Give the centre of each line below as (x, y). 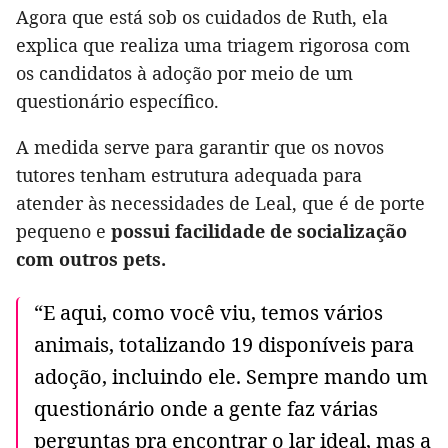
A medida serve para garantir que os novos (200, 146)
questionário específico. (117, 100)
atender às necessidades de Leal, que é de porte (220, 202)
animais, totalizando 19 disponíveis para (224, 344)
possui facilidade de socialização (256, 230)
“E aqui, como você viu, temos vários (208, 312)
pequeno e (61, 230)
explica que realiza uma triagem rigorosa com (213, 44)
